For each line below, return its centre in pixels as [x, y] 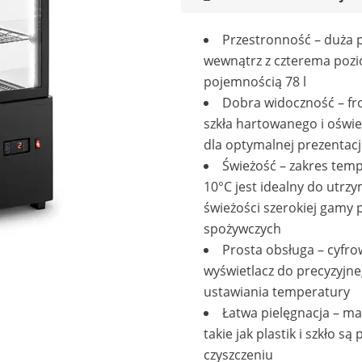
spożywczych [242, 229]
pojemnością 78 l [255, 82]
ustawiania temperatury [277, 292]
